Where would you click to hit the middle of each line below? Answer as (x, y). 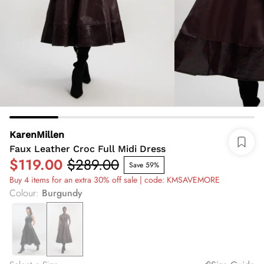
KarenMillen (37, 135)
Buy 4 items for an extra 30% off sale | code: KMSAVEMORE (115, 180)
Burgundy (62, 193)
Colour (23, 193)
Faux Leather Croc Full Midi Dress (88, 149)
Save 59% (144, 165)
